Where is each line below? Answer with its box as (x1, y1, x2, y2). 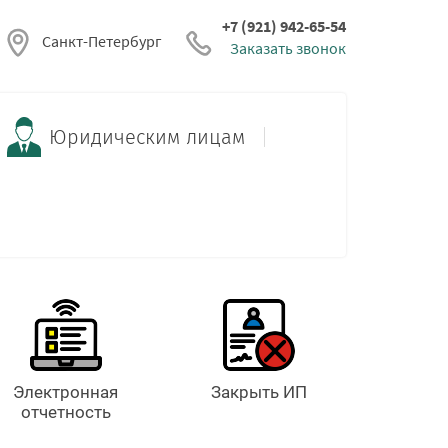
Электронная (13, 382, 119, 403)
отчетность (20, 402, 111, 423)
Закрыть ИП (211, 382, 308, 403)
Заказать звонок (230, 38, 346, 59)
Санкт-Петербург (42, 31, 162, 52)
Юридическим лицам (49, 125, 245, 150)
